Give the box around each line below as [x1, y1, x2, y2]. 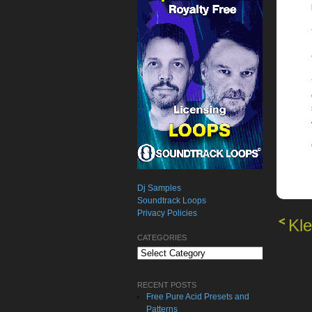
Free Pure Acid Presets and [146, 292, 250, 302]
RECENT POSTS [137, 281, 196, 289]
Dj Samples [137, 183, 181, 193]
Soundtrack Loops [137, 196, 206, 205]
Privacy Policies [137, 208, 197, 218]
